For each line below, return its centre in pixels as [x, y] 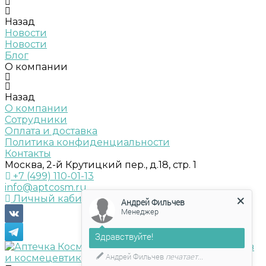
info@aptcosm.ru [46, 187]
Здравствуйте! [124, 237]
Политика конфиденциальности [87, 142]
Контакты [28, 153]
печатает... [184, 257]
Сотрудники [36, 120]
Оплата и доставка [51, 131]
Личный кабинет [55, 199]
